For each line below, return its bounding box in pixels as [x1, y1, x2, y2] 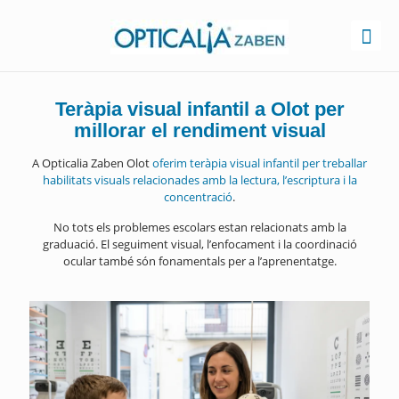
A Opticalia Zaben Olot [32, 155, 152, 171]
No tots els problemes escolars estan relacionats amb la [53, 219, 346, 235]
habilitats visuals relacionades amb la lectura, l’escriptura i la [42, 172, 357, 188]
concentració [164, 189, 232, 205]
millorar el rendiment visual [73, 119, 326, 142]
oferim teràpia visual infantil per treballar [152, 155, 367, 171]
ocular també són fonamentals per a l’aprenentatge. [62, 253, 337, 269]
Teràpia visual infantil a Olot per [54, 98, 345, 120]
